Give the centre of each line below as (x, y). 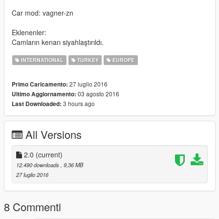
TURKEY (87, 60)
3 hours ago (78, 104)
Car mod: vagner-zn (43, 13)
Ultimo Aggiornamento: (44, 94)
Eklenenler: (29, 33)
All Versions (54, 134)
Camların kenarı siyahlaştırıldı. (58, 42)
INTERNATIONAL (42, 60)
